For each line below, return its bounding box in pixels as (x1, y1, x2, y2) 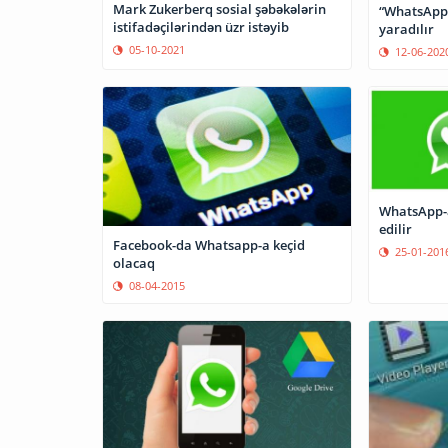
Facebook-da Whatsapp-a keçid (113, 236, 305, 255)
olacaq (113, 254, 155, 273)
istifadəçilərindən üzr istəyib (113, 18, 289, 37)
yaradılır (378, 19, 434, 38)
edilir (378, 219, 412, 238)
